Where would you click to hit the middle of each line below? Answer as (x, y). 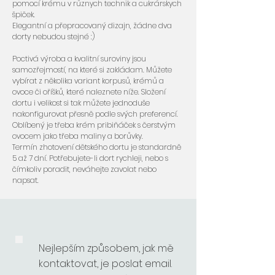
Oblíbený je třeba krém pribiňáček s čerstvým (94, 125)
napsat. (25, 180)
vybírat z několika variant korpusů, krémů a (88, 81)
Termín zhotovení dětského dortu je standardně (97, 147)
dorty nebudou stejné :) (54, 37)
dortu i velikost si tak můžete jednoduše (81, 103)
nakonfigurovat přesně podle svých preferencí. (95, 114)
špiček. (25, 14)
